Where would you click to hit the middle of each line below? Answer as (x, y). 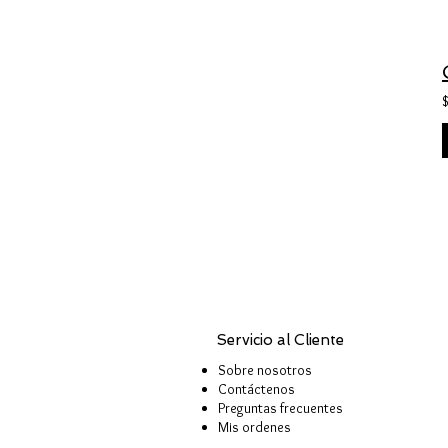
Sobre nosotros (265, 370)
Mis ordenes (254, 427)
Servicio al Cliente (280, 340)
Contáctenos (256, 389)
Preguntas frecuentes (280, 408)
